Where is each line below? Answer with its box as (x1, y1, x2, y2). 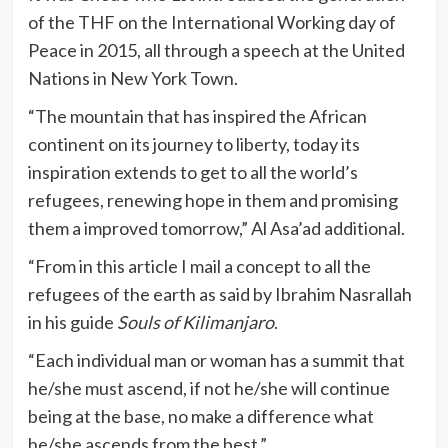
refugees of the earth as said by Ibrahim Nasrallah (27, 282, 412, 305)
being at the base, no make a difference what (27, 404, 374, 427)
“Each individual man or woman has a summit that (27, 348, 405, 371)
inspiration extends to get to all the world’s (27, 160, 358, 183)
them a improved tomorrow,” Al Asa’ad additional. (27, 216, 405, 239)
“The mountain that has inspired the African (27, 104, 367, 127)
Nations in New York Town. (27, 66, 238, 89)
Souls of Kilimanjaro (116, 310, 274, 333)
